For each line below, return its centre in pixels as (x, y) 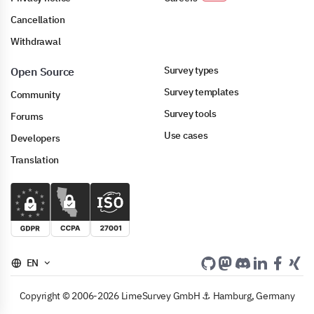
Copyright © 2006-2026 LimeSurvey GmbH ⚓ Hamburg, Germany (157, 296)
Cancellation (38, 20)
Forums (27, 117)
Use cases (186, 136)
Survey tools (190, 114)
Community (35, 95)
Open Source (43, 72)
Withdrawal (36, 42)
